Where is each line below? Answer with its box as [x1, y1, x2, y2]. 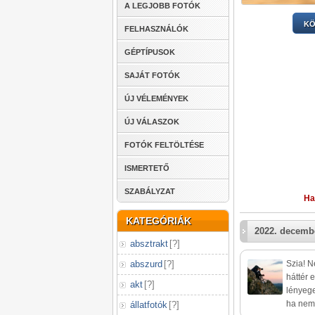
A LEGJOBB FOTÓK [124, 1, 200, 10]
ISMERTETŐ [124, 164, 169, 172]
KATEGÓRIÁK [126, 215, 191, 226]
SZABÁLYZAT [124, 187, 175, 195]
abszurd [130, 259, 162, 269]
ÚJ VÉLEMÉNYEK [124, 94, 188, 103]
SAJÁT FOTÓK [124, 71, 180, 79]
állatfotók [130, 300, 167, 310]
